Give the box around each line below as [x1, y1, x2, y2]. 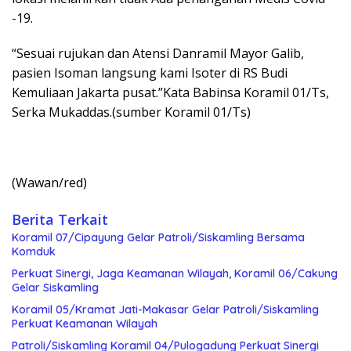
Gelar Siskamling [12, 280, 99, 295]
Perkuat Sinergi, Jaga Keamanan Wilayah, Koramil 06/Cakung [12, 266, 338, 280]
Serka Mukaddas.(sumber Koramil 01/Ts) [12, 103, 251, 121]
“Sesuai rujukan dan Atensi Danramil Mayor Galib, [12, 44, 304, 62]
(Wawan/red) [12, 173, 87, 191]
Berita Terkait [12, 209, 108, 229]
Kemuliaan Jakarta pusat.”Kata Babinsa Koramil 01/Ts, [12, 83, 329, 101]
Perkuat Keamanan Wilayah [12, 316, 157, 331]
